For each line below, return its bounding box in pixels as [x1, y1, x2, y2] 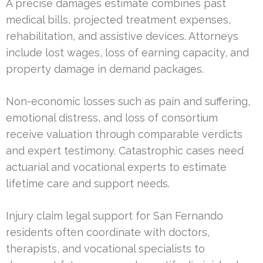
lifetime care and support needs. [6, 177, 170, 190]
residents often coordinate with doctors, [6, 225, 210, 238]
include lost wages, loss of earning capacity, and [6, 46, 249, 59]
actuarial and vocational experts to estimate [6, 160, 227, 173]
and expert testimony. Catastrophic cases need [6, 144, 244, 157]
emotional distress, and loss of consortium [6, 111, 218, 124]
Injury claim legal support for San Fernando [6, 209, 223, 222]
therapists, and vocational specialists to [6, 242, 205, 255]
